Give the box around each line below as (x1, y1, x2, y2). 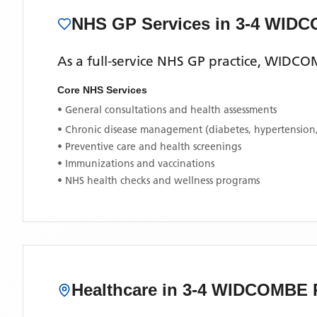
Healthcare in (71, 280, 183, 299)
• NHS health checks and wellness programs (57, 174, 260, 187)
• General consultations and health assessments (57, 103, 277, 116)
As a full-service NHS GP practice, (57, 53, 265, 69)
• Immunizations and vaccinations (57, 157, 214, 170)
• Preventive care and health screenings (57, 140, 241, 153)
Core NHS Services (57, 84, 147, 96)
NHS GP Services (71, 14, 215, 33)
